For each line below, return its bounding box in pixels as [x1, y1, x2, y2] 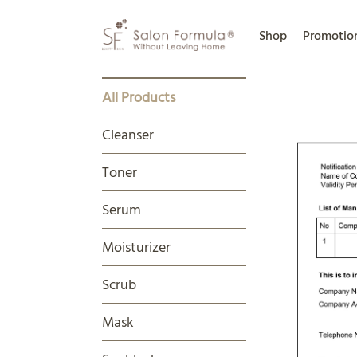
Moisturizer [102, 236, 171, 257]
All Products [102, 86, 175, 108]
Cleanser [102, 124, 154, 145]
